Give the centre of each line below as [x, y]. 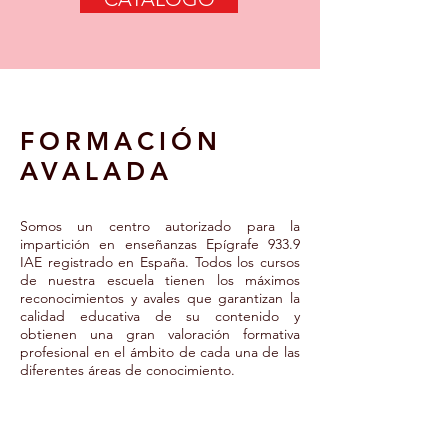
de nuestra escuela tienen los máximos [160, 280]
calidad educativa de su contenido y [160, 316]
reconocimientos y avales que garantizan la [160, 298]
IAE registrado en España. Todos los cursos [160, 262]
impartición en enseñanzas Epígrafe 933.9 [160, 244]
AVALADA [96, 171]
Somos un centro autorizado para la [160, 226]
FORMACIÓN [121, 141]
